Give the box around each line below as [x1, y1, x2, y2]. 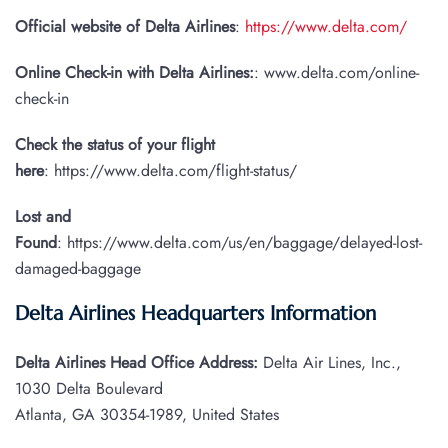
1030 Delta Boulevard [15, 377, 163, 401]
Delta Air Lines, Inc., [263, 351, 401, 375]
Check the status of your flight [15, 133, 215, 157]
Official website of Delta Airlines [15, 15, 235, 39]
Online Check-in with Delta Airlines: [15, 61, 254, 85]
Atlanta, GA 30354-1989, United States [15, 403, 279, 427]
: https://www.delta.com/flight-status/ [44, 159, 297, 183]
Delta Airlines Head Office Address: [15, 351, 263, 375]
